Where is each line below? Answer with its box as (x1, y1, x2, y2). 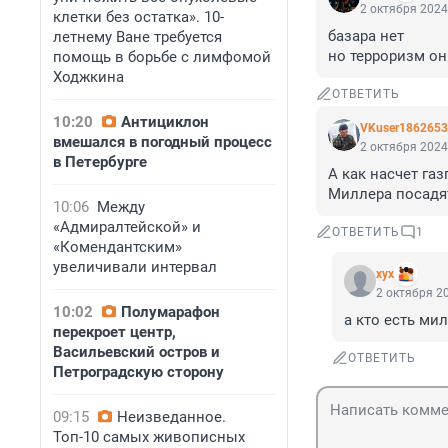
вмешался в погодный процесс (53, 133, 272, 151)
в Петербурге (53, 153, 147, 171)
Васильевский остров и (53, 343, 220, 361)
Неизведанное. (117, 408, 226, 426)
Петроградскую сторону (53, 363, 224, 381)
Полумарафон (121, 303, 220, 321)
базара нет (328, 27, 408, 46)
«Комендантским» (53, 238, 182, 256)
